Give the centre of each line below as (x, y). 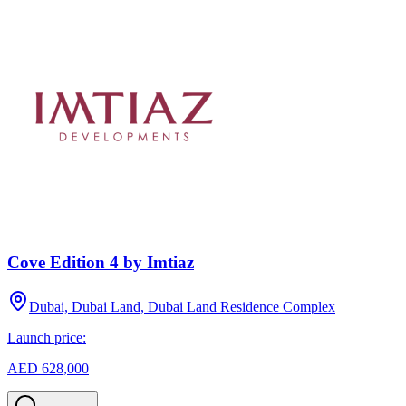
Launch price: (47, 338)
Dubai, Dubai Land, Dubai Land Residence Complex (182, 307)
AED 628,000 (48, 369)
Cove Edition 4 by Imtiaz (101, 263)
